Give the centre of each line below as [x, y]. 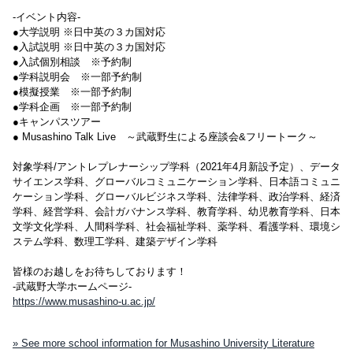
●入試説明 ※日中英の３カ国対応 [89, 47]
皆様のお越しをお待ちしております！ [99, 271]
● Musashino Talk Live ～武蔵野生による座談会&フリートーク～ [165, 137]
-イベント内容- [46, 17]
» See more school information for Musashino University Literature [163, 343]
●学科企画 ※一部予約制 [72, 107]
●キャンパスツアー [56, 122]
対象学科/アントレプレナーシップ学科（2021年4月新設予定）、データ [176, 167]
